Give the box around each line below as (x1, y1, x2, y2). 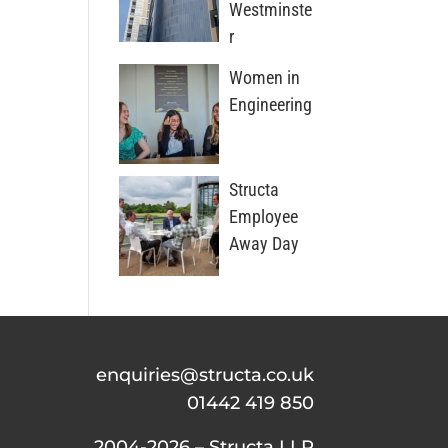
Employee (229, 206, 299, 227)
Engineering (229, 94, 313, 115)
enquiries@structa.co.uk (95, 364, 314, 386)
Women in (229, 67, 301, 88)
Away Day (229, 233, 300, 254)
